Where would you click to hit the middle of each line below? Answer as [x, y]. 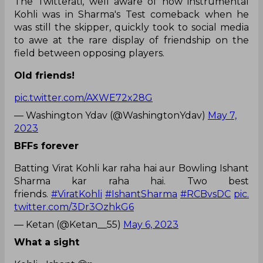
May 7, [222, 116]
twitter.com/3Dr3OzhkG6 [74, 207]
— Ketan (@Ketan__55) [69, 225]
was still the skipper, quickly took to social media [131, 28]
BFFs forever [46, 146]
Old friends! [44, 76]
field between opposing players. [90, 53]
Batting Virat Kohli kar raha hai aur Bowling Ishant [131, 168]
